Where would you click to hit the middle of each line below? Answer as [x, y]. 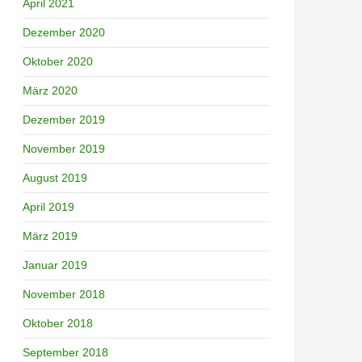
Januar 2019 [55, 265]
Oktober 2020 [58, 61]
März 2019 [50, 236]
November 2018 [64, 294]
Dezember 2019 [64, 119]
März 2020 [50, 90]
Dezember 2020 [64, 32]
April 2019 [48, 206]
